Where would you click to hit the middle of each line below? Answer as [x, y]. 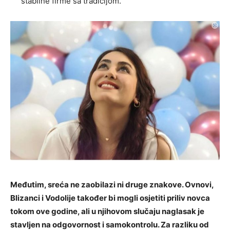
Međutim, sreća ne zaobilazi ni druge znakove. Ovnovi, [112, 185]
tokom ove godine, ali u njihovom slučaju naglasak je [107, 212]
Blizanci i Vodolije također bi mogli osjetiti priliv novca [110, 198]
